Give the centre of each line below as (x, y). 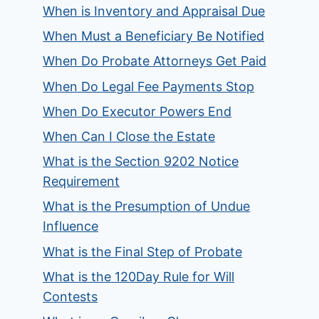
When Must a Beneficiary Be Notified (154, 36)
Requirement (82, 182)
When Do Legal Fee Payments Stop (149, 86)
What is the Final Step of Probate (143, 251)
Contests (70, 296)
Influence (71, 226)
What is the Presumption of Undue (147, 206)
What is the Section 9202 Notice (141, 162)
